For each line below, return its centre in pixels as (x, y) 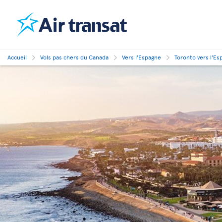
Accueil (17, 57)
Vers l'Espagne (141, 57)
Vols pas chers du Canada (74, 57)
